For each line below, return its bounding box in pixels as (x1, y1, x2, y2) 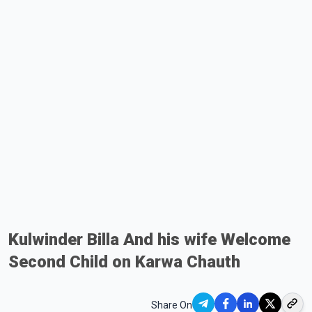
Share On (151, 299, 192, 311)
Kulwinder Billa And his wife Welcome (8, 229, 290, 249)
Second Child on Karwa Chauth (8, 251, 240, 272)
